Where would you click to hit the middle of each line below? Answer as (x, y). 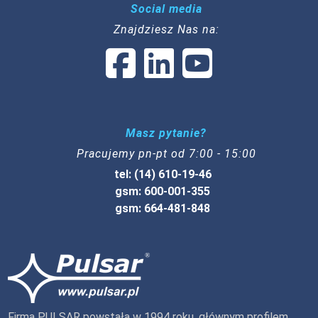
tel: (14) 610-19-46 (163, 174)
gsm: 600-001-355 (163, 191)
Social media (166, 9)
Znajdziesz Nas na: (166, 29)
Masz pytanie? (166, 133)
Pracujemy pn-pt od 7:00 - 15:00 (166, 153)
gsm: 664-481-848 (163, 208)
